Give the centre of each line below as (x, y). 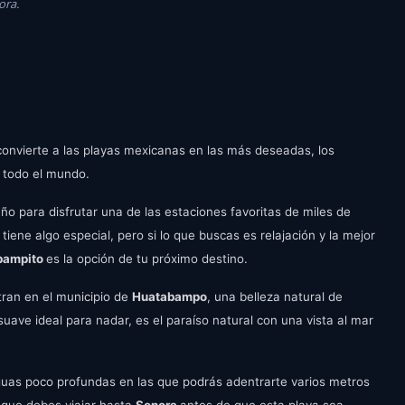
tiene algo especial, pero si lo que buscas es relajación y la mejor (189, 235)
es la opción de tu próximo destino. (147, 259)
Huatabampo (170, 297)
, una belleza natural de (275, 297)
